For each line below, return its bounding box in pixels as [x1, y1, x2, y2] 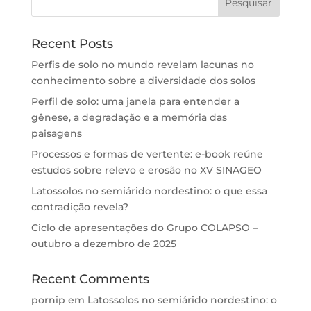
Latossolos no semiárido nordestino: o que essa [31, 185, 267, 198]
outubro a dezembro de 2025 [31, 237, 176, 251]
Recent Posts [31, 36, 113, 52]
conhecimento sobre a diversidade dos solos [31, 74, 255, 87]
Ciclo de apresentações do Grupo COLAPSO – [31, 221, 258, 235]
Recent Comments [31, 271, 149, 287]
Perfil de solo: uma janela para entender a [31, 95, 239, 108]
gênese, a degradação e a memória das [31, 111, 227, 124]
